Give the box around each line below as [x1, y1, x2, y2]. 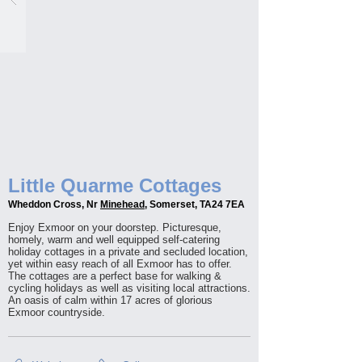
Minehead [100, 199, 145, 210]
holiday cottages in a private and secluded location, [8, 246, 248, 258]
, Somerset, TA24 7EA [145, 199, 245, 210]
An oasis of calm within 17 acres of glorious [8, 294, 213, 306]
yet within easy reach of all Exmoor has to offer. [8, 258, 232, 270]
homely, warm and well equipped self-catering [8, 234, 220, 246]
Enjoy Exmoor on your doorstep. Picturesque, [8, 221, 221, 234]
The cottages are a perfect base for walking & [8, 270, 221, 282]
